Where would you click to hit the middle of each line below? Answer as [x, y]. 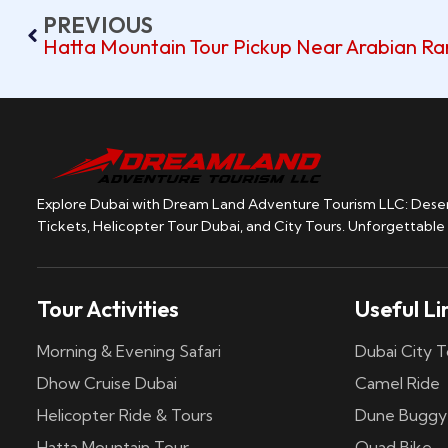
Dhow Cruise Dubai [107, 382]
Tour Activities [108, 308]
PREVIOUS [98, 24]
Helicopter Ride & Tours [125, 414]
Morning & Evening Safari [129, 350]
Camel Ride [397, 382]
